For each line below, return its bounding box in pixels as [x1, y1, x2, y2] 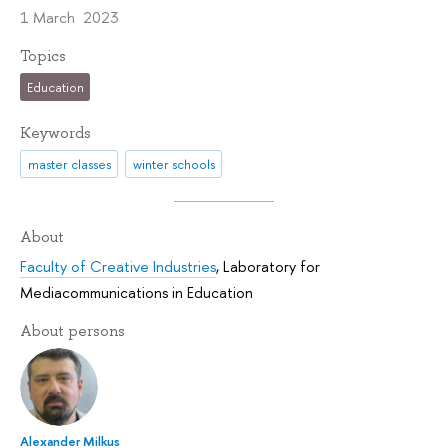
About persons [20, 321, 125, 342]
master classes [27, 154, 111, 173]
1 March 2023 [20, 7, 119, 29]
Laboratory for [223, 256, 320, 278]
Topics [20, 46, 66, 67]
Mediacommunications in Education [20, 282, 253, 304]
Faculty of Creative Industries [20, 256, 216, 278]
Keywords [20, 123, 91, 144]
